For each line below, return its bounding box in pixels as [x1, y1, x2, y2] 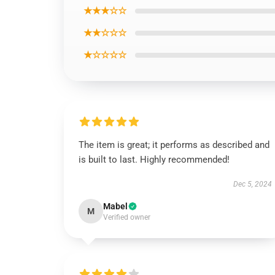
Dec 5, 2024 [233, 180, 272, 188]
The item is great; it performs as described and [79, 139, 269, 150]
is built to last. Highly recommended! [79, 154, 230, 165]
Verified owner [103, 213, 150, 222]
